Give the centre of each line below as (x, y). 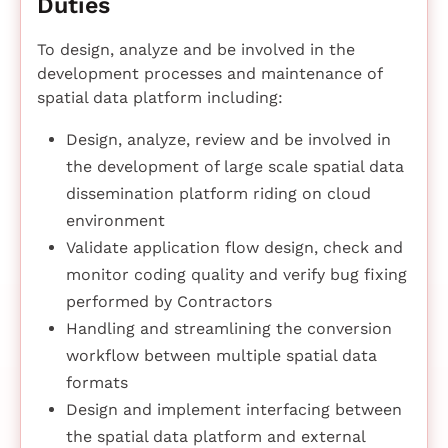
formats (96, 383)
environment (115, 221)
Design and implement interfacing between (233, 410)
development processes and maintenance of (209, 74)
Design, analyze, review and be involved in (228, 140)
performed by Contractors (168, 302)
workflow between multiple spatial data (221, 356)
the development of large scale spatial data (234, 167)
